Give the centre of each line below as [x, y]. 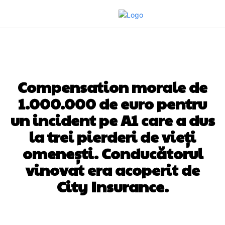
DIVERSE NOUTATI [113, 65]
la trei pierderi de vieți [113, 136]
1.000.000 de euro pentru [113, 103]
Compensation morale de [113, 87]
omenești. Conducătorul [113, 153]
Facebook [49, 220]
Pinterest [177, 220]
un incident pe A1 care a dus [113, 120]
